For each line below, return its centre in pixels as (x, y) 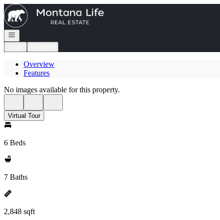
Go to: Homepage (31, 8)
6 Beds (15, 143)
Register (43, 47)
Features (37, 73)
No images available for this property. (62, 90)
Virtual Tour (24, 116)
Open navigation (30, 34)
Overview (39, 64)
